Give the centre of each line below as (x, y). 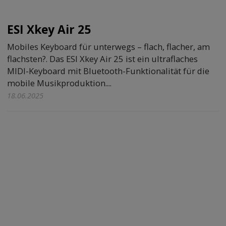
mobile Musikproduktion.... (60, 83)
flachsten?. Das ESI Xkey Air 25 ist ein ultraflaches (103, 59)
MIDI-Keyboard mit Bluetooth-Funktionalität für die (108, 71)
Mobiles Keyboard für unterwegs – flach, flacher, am (109, 47)
